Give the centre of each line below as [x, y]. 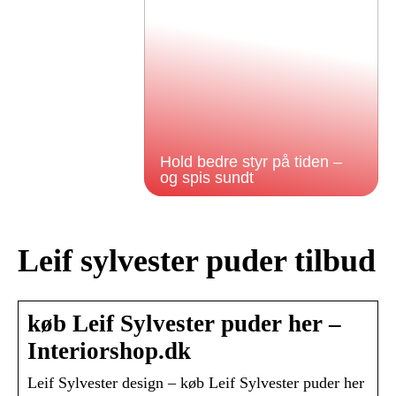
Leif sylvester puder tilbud [197, 261]
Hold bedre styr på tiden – [251, 162]
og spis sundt [206, 178]
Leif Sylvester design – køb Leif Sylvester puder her [196, 383]
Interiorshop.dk [109, 351]
